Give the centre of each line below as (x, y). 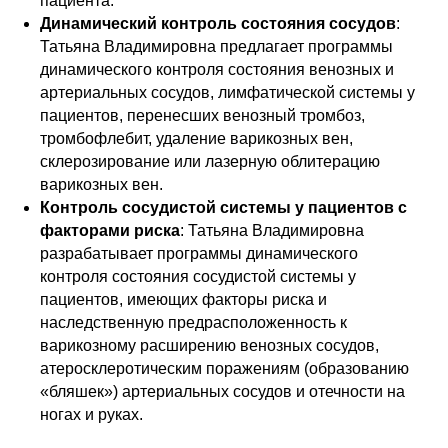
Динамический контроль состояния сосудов (218, 23)
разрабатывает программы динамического (199, 253)
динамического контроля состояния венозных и (217, 69)
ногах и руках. (91, 414)
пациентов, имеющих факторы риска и (183, 299)
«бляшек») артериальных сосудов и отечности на (222, 391)
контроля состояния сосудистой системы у (198, 276)
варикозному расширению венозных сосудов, (209, 345)
